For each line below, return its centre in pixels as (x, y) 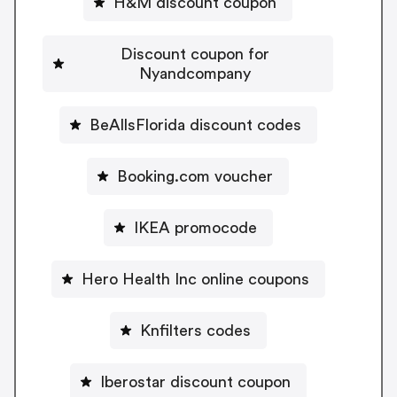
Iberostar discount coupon (195, 381)
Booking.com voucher (195, 176)
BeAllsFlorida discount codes (195, 125)
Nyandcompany (195, 73)
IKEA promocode (195, 227)
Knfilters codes (195, 330)
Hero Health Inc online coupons (255, 279)
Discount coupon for (195, 54)
